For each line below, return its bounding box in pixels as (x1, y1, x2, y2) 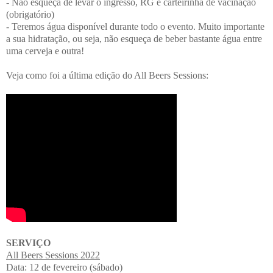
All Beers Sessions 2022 (6, 250, 100, 261)
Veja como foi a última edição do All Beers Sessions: (6, 70, 208, 81)
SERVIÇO (6, 238, 51, 249)
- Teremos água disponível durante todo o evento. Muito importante (6, 21, 264, 32)
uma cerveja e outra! (6, 46, 84, 57)
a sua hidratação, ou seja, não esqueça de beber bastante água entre (6, 34, 262, 44)
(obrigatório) (6, 9, 54, 20)
